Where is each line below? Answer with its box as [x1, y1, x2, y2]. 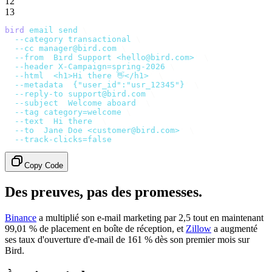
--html [5, 71, 44, 81]
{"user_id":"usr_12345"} [73, 80, 185, 90]
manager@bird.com [34, 44, 117, 53]
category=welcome [39, 107, 121, 117]
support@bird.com [63, 89, 146, 99]
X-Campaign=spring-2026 [53, 62, 165, 72]
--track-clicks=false [5, 135, 112, 144]
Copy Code [24, 161, 63, 171]
